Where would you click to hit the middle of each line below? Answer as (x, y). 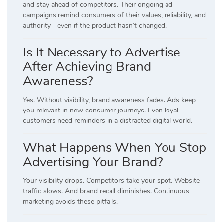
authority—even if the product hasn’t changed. (95, 26)
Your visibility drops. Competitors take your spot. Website (111, 181)
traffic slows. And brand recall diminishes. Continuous (106, 191)
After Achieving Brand (87, 67)
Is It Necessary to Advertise (102, 53)
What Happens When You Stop (114, 148)
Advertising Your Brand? (93, 162)
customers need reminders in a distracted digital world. (108, 121)
